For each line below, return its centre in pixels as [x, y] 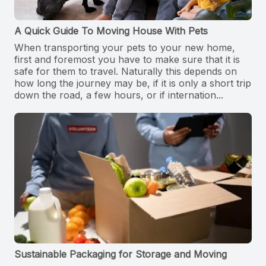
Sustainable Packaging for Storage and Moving [121, 254]
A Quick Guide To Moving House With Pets [111, 31]
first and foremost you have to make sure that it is [127, 59]
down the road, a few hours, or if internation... [119, 95]
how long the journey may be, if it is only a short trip [133, 83]
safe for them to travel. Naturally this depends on [126, 71]
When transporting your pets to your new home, [125, 47]
